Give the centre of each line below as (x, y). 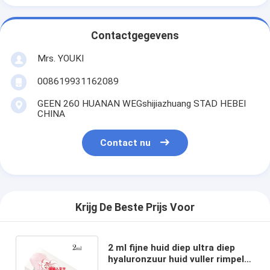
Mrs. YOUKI (60, 58)
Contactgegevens (135, 36)
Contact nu (126, 143)
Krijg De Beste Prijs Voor (135, 208)
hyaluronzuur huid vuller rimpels (178, 259)
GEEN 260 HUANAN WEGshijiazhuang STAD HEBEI (141, 103)
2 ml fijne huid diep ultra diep (171, 247)
